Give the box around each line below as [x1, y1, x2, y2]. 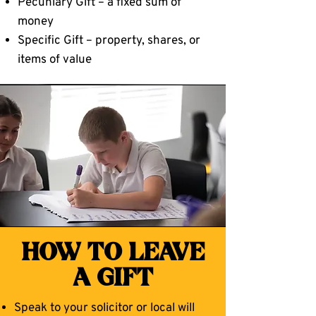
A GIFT [73, 269, 153, 290]
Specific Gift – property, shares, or [18, 33, 200, 49]
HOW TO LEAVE [21, 243, 205, 265]
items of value [18, 52, 92, 68]
